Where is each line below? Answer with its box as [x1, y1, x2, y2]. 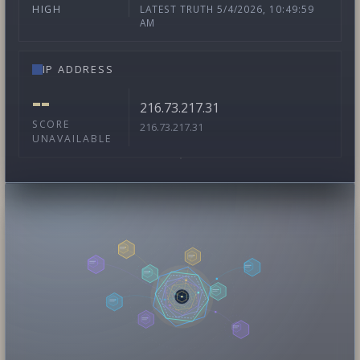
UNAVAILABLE [31, 131, 112, 145]
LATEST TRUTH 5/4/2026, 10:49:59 [140, 2, 314, 16]
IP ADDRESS [42, 62, 114, 77]
